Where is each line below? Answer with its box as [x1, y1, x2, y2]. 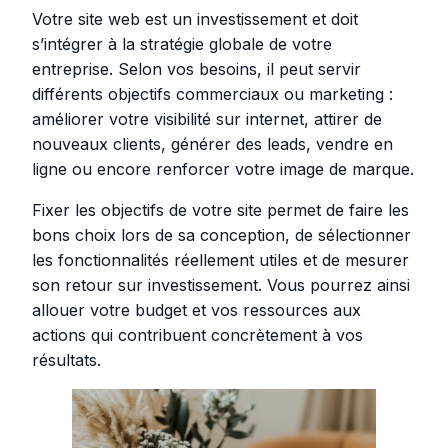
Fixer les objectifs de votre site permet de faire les [32, 199, 409, 220]
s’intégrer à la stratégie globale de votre [32, 33, 332, 54]
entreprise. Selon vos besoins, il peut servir [32, 58, 361, 79]
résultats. [32, 349, 101, 370]
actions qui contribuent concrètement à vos [32, 324, 363, 345]
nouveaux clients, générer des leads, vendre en [32, 133, 393, 154]
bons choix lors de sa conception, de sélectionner [32, 224, 411, 245]
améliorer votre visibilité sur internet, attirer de [32, 108, 382, 129]
